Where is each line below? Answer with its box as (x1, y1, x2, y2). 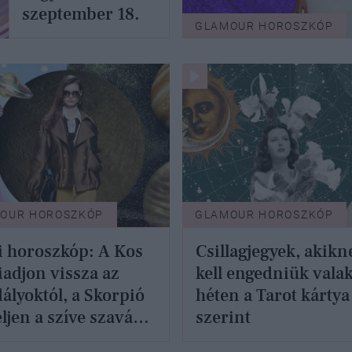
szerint (196, 306, 251, 328)
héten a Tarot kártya (196, 284, 350, 306)
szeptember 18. (22, 3, 141, 26)
